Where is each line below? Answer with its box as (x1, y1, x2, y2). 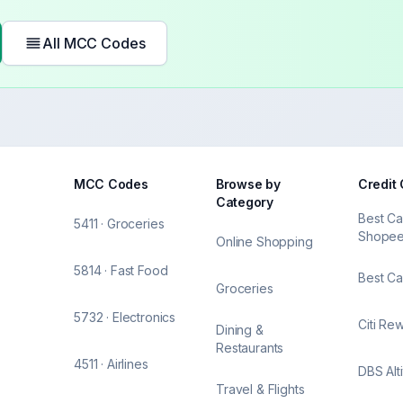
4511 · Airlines (74, 356, 148, 372)
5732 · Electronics (74, 309, 176, 325)
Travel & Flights (216, 381, 305, 397)
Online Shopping (216, 234, 313, 249)
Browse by (216, 176, 281, 192)
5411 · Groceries (74, 216, 165, 231)
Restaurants (216, 340, 284, 355)
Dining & (216, 322, 264, 337)
